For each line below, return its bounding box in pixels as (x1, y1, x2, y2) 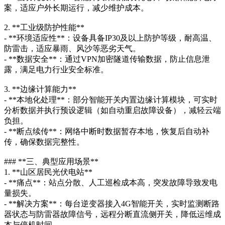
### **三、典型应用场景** (4, 157, 98, 166)
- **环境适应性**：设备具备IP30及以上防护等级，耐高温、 (4, 34, 216, 43)
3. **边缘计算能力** (4, 85, 76, 94)
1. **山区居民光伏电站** (4, 168, 92, 177)
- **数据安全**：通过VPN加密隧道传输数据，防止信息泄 (4, 55, 210, 64)
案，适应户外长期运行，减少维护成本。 (4, 4, 149, 13)
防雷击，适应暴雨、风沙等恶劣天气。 (4, 44, 141, 53)
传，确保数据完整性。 (4, 138, 84, 147)
